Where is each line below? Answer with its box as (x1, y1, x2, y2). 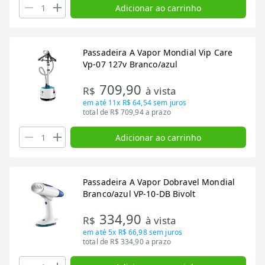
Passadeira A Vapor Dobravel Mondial (83, 176, 235, 188)
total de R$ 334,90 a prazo (83, 237, 171, 247)
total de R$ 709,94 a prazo (83, 107, 171, 117)
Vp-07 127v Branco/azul (83, 59, 178, 70)
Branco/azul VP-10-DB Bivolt (83, 188, 196, 199)
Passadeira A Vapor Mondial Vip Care (83, 47, 233, 58)
